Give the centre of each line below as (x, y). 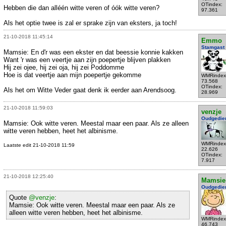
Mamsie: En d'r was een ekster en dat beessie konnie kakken (93, 52)
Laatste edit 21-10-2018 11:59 (39, 145)
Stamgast (213, 47)
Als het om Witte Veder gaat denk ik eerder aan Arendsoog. (90, 90)
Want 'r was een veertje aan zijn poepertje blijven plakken (87, 60)
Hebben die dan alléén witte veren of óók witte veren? (81, 8)
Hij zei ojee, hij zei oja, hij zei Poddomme (64, 67)
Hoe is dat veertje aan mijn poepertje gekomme (72, 75)
